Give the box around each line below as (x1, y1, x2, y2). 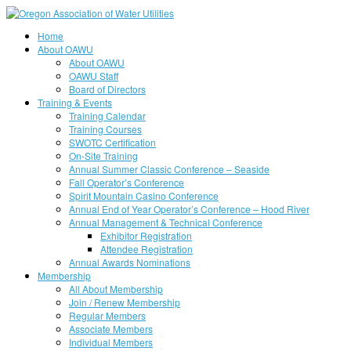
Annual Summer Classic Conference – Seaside (69, 162, 270, 175)
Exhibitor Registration (100, 229, 192, 242)
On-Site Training (69, 149, 138, 162)
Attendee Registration (100, 242, 193, 255)
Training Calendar (69, 109, 146, 122)
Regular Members (69, 309, 146, 322)
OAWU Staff (69, 69, 118, 82)
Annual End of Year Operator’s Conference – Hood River (69, 202, 309, 215)
